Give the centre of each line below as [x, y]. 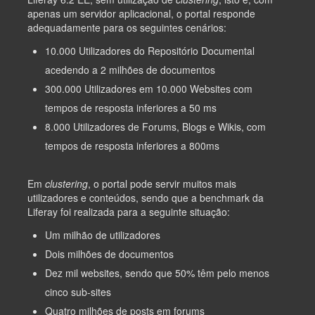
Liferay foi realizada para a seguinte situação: [129, 211]
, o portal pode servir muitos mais [162, 183]
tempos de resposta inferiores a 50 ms [131, 107]
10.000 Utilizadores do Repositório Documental [150, 50]
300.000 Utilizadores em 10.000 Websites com [149, 88]
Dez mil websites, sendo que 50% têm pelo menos [157, 272]
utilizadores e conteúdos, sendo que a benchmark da [146, 197]
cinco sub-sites [78, 291]
